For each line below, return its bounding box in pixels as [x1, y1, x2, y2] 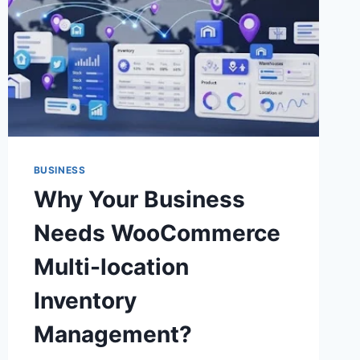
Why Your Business [33, 186, 245, 214]
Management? [33, 321, 192, 349]
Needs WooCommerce [33, 219, 280, 247]
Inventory [33, 287, 137, 315]
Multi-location [33, 253, 189, 281]
